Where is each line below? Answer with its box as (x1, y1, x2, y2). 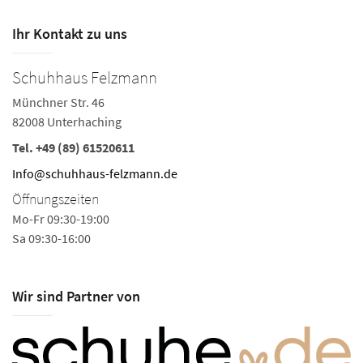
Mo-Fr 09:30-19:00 (12, 211, 109, 227)
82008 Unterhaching (12, 113, 122, 130)
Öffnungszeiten (12, 190, 99, 208)
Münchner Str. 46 (12, 94, 105, 110)
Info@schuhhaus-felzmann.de (12, 165, 177, 181)
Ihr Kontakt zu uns (12, 24, 127, 43)
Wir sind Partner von (12, 287, 140, 305)
